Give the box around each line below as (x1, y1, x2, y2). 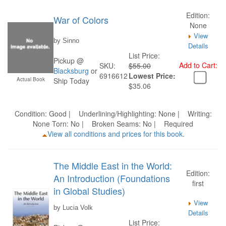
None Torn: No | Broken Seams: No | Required (33, 119, 193, 129)
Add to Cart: (179, 60, 217, 70)
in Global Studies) (53, 184, 125, 197)
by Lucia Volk (53, 204, 93, 211)
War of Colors (53, 13, 108, 26)
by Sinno (53, 37, 79, 44)
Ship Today (53, 76, 89, 86)
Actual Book (16, 76, 45, 83)
